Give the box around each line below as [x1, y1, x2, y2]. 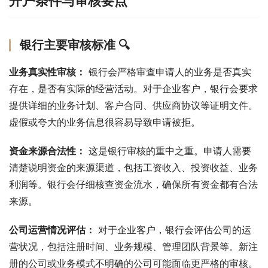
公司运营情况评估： [9, 223, 95, 236]
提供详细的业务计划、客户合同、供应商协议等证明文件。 [9, 99, 258, 111]
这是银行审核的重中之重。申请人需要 [86, 144, 251, 157]
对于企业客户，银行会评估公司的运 [95, 223, 251, 236]
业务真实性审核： [9, 65, 86, 78]
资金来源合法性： [9, 144, 86, 157]
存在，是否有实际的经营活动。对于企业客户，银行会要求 [9, 82, 258, 95]
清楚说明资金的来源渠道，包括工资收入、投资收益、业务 [9, 161, 258, 173]
